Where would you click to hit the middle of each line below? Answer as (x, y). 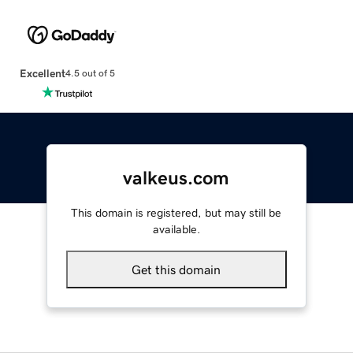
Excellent (42, 73)
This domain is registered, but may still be (176, 212)
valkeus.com (176, 178)
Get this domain (176, 269)
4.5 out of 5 (90, 74)
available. (176, 229)
